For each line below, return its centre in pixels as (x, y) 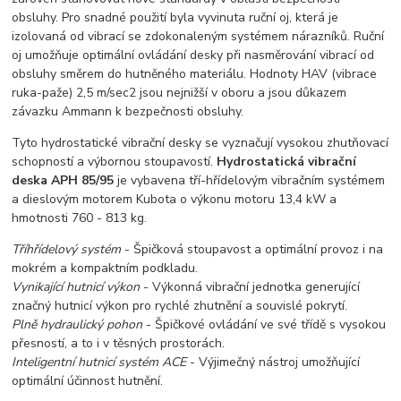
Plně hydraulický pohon (77, 324)
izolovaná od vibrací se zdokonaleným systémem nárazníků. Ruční (198, 36)
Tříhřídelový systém (67, 249)
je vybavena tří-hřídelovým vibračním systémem (250, 180)
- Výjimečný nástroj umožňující (273, 362)
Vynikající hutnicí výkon (76, 286)
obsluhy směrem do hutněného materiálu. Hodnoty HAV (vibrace (195, 73)
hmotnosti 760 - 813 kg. (80, 218)
